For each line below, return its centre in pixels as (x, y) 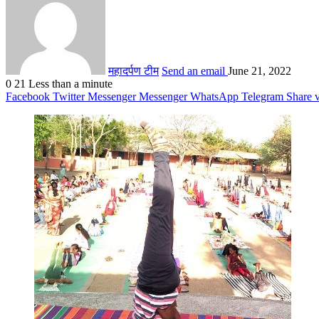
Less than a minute (70, 83)
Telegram (262, 96)
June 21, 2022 (260, 70)
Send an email (193, 70)
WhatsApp (214, 96)
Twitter (69, 96)
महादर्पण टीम (134, 70)
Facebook (28, 96)
